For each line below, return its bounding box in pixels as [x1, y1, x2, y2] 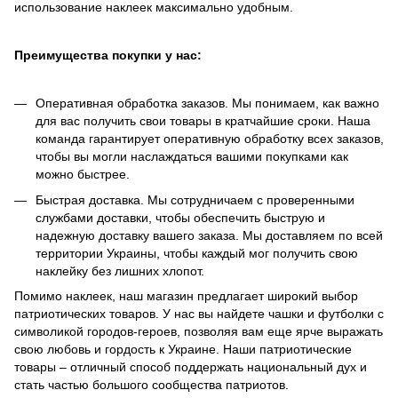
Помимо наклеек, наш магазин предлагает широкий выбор [14, 289, 358, 304]
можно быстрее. [36, 167, 130, 182]
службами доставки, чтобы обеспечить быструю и [36, 210, 325, 225]
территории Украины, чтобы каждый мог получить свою [36, 245, 358, 260]
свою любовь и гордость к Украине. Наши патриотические [14, 342, 352, 357]
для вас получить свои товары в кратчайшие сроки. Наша [36, 114, 370, 129]
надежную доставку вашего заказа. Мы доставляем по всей [36, 227, 383, 243]
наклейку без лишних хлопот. [36, 263, 204, 278]
